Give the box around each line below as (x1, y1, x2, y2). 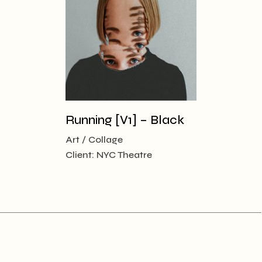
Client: (65, 149, 96, 161)
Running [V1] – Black (65, 113, 184, 128)
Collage (88, 134, 123, 146)
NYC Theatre (96, 149, 152, 161)
